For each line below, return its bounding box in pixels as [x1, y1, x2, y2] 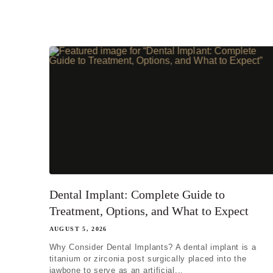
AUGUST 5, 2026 [49, 225, 107, 232]
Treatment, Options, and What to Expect [49, 204, 249, 218]
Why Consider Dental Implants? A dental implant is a [49, 242, 257, 252]
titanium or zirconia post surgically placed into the [49, 253, 247, 263]
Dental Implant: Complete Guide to [49, 187, 225, 201]
